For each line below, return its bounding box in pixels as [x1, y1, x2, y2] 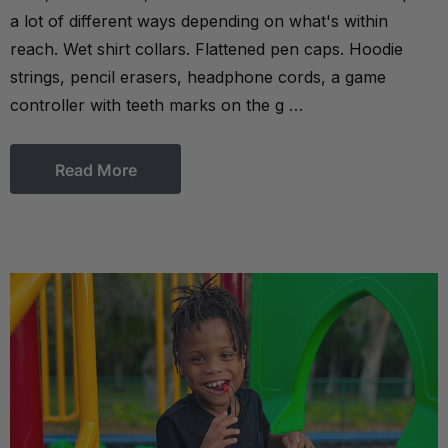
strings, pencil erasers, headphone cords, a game [10, 67, 386, 88]
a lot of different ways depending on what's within [10, 11, 388, 32]
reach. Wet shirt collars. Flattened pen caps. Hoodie [10, 39, 403, 60]
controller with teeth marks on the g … [10, 95, 303, 116]
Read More [54, 160, 137, 181]
